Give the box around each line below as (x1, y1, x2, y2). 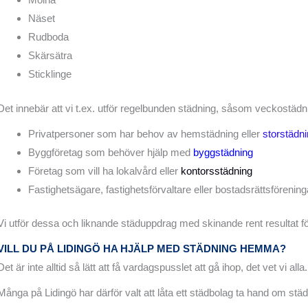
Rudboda (28, 31, 69, 43)
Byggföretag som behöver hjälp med (28, 146, 193, 158)
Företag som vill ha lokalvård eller (28, 164, 181, 177)
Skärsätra (28, 49, 72, 62)
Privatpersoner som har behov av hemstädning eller (28, 127, 263, 140)
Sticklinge (28, 68, 71, 80)
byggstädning (193, 146, 253, 158)
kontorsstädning (181, 164, 252, 177)
